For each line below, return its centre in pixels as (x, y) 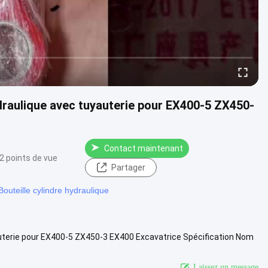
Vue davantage (68, 249)
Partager (128, 167)
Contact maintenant (144, 148)
